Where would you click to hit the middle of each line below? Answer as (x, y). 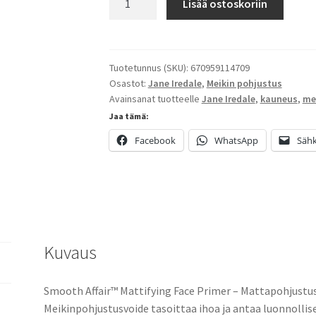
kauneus (279, 98)
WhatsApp (236, 140)
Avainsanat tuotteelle (155, 98)
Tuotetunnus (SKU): (150, 67)
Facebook (155, 140)
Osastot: (128, 83)
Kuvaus (71, 253)
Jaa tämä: (129, 116)
